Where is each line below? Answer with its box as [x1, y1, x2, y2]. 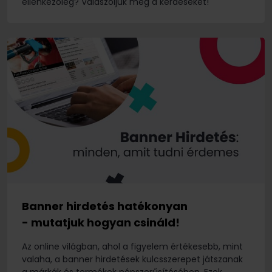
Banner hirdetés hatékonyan [22, 199, 188, 214]
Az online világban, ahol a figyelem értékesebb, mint [22, 240, 243, 253]
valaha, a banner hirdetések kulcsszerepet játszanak [22, 253, 243, 266]
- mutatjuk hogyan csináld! [22, 215, 180, 231]
